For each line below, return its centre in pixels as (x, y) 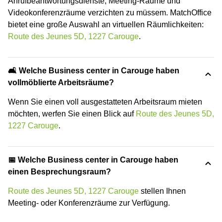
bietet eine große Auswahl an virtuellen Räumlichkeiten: (106, 25)
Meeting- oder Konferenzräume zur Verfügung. (89, 203)
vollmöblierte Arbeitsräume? (61, 83)
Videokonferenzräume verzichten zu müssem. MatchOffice (110, 13)
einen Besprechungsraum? (59, 172)
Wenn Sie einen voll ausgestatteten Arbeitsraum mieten (105, 102)
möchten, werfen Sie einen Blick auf (72, 114)
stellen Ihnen (162, 191)
